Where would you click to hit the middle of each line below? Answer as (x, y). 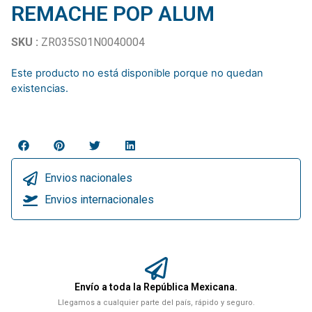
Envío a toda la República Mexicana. (156, 287)
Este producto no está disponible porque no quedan (137, 73)
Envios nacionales (89, 178)
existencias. (40, 88)
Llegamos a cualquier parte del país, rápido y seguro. (156, 303)
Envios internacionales (100, 200)
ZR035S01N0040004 (93, 42)
